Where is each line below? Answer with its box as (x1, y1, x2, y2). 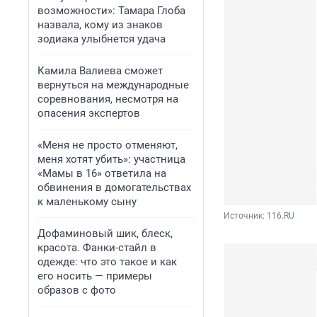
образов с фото (38, 284, 116, 296)
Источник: (224, 211, 267, 221)
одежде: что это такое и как (38, 255, 177, 268)
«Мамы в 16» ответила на (38, 167, 166, 180)
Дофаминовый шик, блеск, (38, 227, 173, 240)
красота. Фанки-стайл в (38, 241, 156, 254)
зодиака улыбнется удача (38, 33, 166, 45)
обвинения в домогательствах (38, 181, 191, 194)
